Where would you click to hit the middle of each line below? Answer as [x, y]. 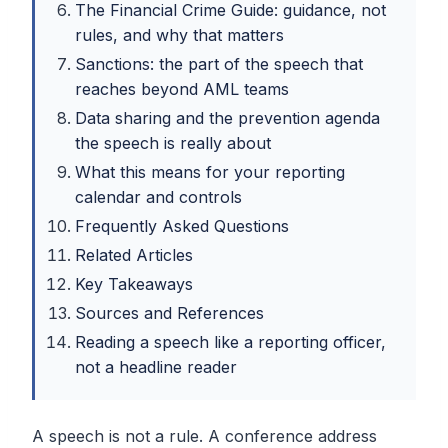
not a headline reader [156, 367]
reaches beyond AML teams [182, 89]
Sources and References [169, 313]
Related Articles [134, 255]
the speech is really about [173, 143]
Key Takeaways [134, 284]
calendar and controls [158, 197]
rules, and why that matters [179, 35]
